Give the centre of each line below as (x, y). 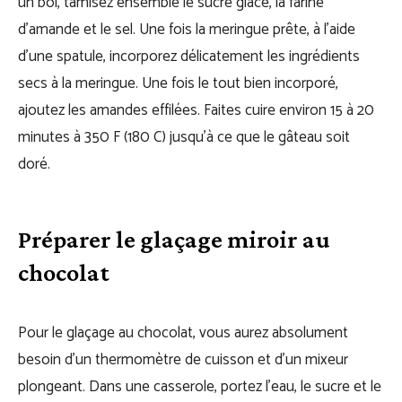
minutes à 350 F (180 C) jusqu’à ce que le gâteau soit (184, 137)
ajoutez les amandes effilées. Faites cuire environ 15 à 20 (196, 110)
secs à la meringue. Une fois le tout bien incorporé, (178, 83)
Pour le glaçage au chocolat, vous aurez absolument (183, 333)
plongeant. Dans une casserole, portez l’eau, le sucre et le (200, 387)
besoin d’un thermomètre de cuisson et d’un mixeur (183, 360)
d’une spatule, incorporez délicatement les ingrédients (189, 57)
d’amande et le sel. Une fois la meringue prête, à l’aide (187, 30)
